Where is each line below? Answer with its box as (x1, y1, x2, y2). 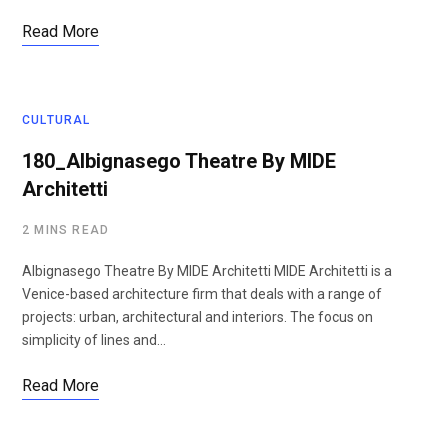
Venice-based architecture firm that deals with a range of (22, 286, 382, 302)
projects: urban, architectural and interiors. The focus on (22, 309, 373, 325)
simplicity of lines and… (22, 332, 166, 348)
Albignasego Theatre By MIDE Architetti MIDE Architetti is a (22, 263, 392, 279)
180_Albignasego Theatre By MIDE (22, 149, 336, 173)
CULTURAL (22, 113, 91, 127)
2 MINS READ (22, 223, 110, 237)
